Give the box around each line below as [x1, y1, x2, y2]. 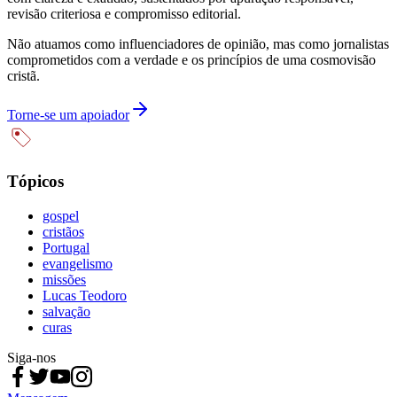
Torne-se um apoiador [7, 106, 129, 122]
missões [43, 272, 86, 288]
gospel [43, 208, 79, 224]
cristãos [43, 224, 84, 240]
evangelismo [43, 256, 113, 272]
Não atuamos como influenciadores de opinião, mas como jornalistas [7, 35, 389, 51]
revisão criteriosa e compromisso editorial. [7, 5, 241, 21]
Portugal [43, 240, 90, 256]
